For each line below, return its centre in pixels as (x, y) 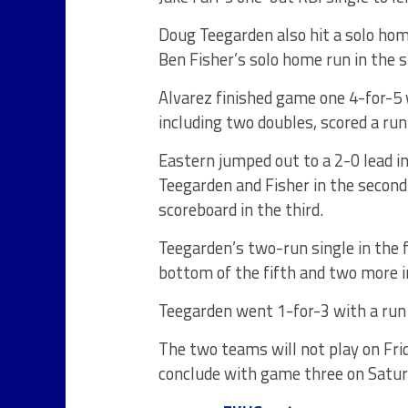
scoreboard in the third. (241, 209)
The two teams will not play (260, 349)
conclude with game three (253, 373)
